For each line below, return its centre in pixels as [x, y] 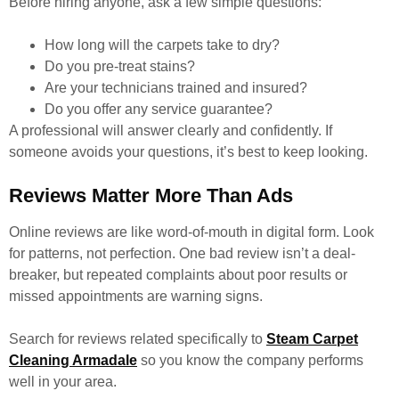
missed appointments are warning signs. [136, 296]
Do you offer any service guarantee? [159, 109]
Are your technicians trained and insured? [176, 88]
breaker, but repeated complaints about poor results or [178, 275]
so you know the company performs [250, 360]
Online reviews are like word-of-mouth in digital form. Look [191, 232]
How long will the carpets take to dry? [162, 45]
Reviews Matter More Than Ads [151, 195]
